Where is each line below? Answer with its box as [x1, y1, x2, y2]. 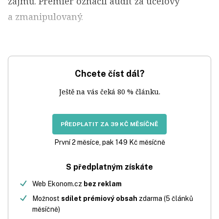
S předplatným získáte [66, 162, 153, 172]
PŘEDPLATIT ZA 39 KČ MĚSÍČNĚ [61, 121, 158, 128]
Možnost [32, 195, 61, 202]
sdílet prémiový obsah [61, 195, 137, 202]
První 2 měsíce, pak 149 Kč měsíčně [54, 138, 165, 146]
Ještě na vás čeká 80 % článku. [59, 87, 160, 96]
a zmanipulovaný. [8, 11, 83, 22]
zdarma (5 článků [137, 195, 193, 202]
